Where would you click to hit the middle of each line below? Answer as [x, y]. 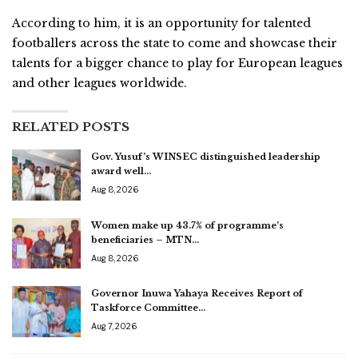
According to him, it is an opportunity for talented [161, 23]
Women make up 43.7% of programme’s [187, 225]
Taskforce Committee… [148, 308]
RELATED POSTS [71, 126]
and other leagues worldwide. [99, 83]
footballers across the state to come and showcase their [175, 43]
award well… [121, 171]
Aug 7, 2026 [114, 326]
